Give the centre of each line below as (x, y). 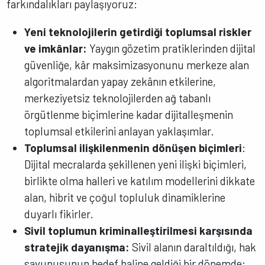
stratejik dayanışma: (77, 247)
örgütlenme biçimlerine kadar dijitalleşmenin (129, 114)
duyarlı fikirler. (59, 214)
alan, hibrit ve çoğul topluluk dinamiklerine (125, 197)
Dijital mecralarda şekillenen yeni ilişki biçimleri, (136, 164)
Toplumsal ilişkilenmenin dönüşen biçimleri (133, 148)
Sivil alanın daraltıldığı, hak (193, 247)
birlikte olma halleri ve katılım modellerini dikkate (140, 181)
